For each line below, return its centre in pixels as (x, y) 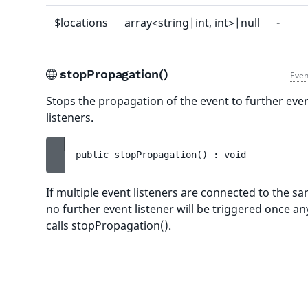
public (95, 155)
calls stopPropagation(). (109, 225)
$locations (81, 23)
